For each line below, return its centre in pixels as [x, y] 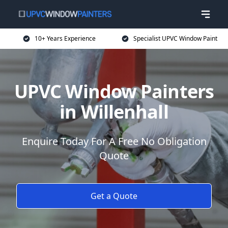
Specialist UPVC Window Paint [175, 38]
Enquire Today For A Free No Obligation [114, 141]
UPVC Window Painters [114, 91]
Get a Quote [114, 196]
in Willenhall [114, 112]
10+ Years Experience [65, 38]
